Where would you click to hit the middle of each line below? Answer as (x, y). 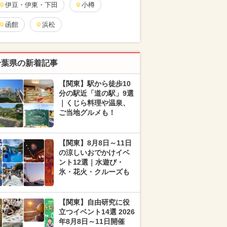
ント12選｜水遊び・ (91, 162)
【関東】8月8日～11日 (95, 143)
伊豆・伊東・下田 (31, 5)
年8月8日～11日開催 (92, 221)
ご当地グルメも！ (87, 112)
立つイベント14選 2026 (97, 212)
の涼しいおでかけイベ (94, 153)
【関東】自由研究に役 (94, 202)
